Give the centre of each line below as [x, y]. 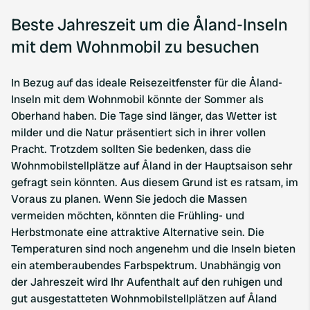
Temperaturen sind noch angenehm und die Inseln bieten [153, 249]
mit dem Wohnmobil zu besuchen [135, 47]
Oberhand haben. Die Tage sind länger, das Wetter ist [144, 116]
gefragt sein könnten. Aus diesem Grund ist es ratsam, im [155, 182]
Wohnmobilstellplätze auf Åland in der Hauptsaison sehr [152, 166]
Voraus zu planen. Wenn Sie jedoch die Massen [129, 199]
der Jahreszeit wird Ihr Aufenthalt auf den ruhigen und [147, 282]
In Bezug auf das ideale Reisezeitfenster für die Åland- [147, 83]
